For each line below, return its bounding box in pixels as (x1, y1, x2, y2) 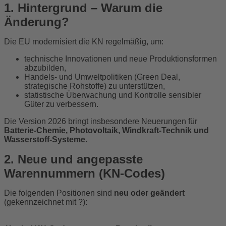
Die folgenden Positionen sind (4, 189, 114, 198)
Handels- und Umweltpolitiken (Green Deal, (24, 73, 180, 82)
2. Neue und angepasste (4, 152, 143, 166)
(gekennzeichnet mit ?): (4, 198, 87, 207)
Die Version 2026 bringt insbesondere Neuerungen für (4, 117, 197, 126)
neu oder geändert (114, 189, 185, 198)
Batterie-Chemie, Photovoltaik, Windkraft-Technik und (4, 126, 209, 135)
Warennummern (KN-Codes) (4, 166, 165, 181)
